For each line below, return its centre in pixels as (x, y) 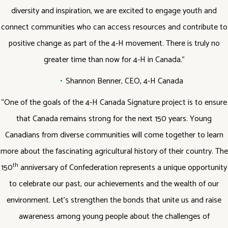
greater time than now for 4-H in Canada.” (114, 60)
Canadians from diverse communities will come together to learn (114, 135)
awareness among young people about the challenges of (114, 217)
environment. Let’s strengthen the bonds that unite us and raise (114, 200)
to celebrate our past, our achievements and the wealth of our (114, 184)
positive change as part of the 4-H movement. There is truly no (114, 44)
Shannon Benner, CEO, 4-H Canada (124, 81)
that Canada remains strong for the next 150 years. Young (114, 119)
